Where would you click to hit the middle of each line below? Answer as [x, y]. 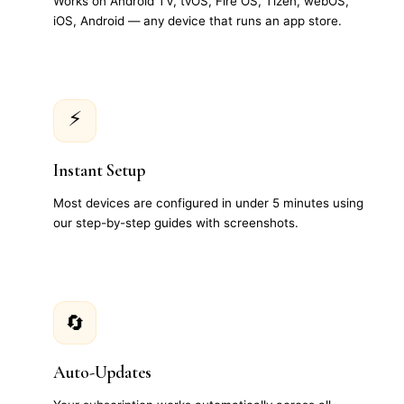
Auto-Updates [102, 372]
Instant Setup [99, 170]
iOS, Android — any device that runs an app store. [197, 21]
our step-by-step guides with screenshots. [176, 223]
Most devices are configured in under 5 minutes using [208, 203]
